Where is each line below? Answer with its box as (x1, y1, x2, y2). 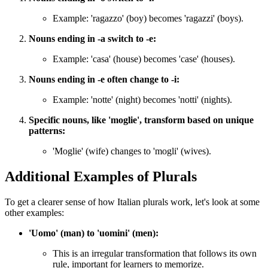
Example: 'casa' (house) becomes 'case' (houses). (53, 54, 235, 65)
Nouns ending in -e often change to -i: (29, 74, 179, 85)
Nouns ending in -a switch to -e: (29, 33, 156, 44)
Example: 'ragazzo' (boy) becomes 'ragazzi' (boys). (53, 13, 243, 24)
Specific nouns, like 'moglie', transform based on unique (29, 115, 254, 126)
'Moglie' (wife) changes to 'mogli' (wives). (53, 146, 211, 157)
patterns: (29, 126, 65, 136)
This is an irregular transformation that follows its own (53, 248, 257, 258)
